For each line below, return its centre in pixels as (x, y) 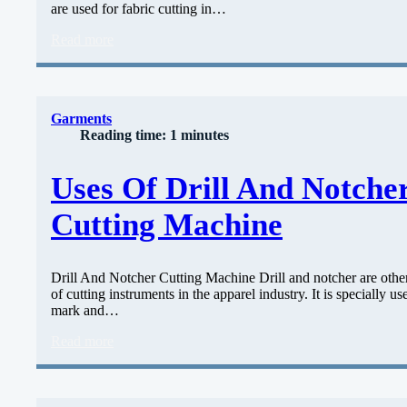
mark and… (85, 310)
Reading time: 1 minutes (154, 135)
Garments (81, 119)
